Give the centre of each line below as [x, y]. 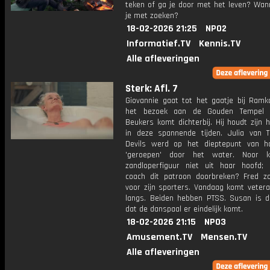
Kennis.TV [220, 44]
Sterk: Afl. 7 [152, 89]
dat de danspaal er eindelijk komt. [184, 209]
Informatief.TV [159, 44]
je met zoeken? [152, 16]
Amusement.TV [159, 237]
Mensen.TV [224, 237]
